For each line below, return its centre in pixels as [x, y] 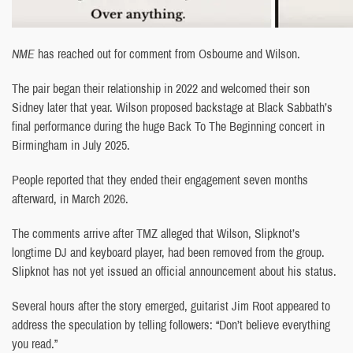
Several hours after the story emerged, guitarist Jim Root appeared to [171, 305]
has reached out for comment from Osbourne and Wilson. [167, 53]
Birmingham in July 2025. [71, 145]
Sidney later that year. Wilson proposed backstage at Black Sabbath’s [172, 107]
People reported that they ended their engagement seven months [160, 179]
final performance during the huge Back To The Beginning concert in [168, 126]
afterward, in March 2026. [70, 198]
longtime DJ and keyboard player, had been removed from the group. [168, 252]
